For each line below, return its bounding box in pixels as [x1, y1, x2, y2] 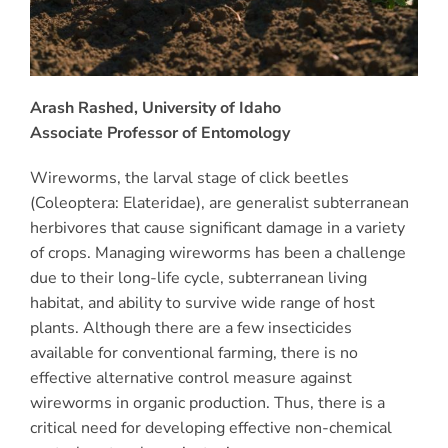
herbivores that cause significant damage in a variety [29, 216, 405, 239]
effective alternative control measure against [29, 366, 352, 389]
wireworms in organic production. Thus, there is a [29, 391, 385, 414]
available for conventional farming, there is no [29, 341, 358, 364]
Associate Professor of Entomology [29, 121, 290, 144]
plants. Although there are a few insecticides [29, 316, 352, 339]
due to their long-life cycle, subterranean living [29, 266, 367, 289]
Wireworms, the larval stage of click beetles [29, 166, 349, 189]
